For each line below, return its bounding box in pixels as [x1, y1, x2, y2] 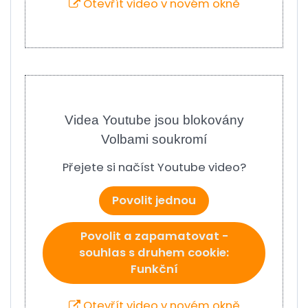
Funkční [130, 261, 178, 277]
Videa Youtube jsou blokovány [64, 113, 244, 127]
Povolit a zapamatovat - [80, 228, 228, 244]
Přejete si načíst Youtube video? [62, 159, 246, 175]
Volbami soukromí [101, 132, 207, 146]
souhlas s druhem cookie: [79, 245, 229, 261]
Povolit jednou [112, 192, 196, 208]
